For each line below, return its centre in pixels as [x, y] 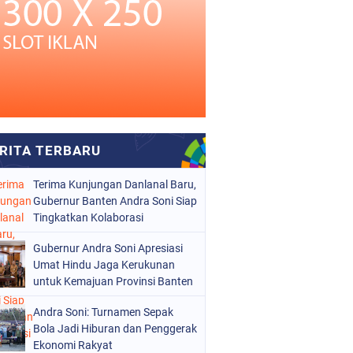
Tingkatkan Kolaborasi [88, 217]
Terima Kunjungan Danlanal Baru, [115, 184]
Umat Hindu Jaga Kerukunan [104, 265]
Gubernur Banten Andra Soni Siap [115, 201]
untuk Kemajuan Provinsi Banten [113, 281]
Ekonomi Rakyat [73, 345]
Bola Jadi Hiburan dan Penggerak [115, 329]
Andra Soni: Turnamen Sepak [103, 312]
